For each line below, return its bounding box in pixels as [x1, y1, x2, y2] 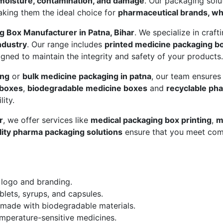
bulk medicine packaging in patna [22, 71, 151, 82]
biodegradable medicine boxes [27, 83, 147, 94]
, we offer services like [3, 115, 91, 125]
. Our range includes [27, 39, 105, 50]
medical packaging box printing [91, 115, 212, 125]
